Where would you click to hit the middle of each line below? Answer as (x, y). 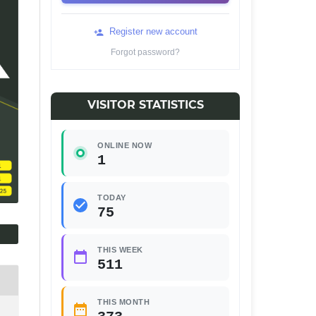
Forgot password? (145, 53)
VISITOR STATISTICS (145, 105)
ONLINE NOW (124, 146)
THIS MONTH (123, 302)
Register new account (152, 32)
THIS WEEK (120, 250)
